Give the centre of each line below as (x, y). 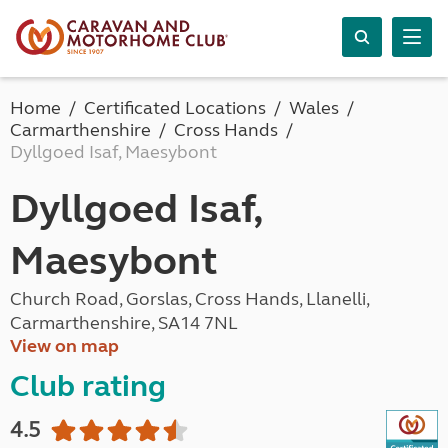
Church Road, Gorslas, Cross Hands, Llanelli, (189, 299)
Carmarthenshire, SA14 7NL (124, 323)
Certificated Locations (175, 108)
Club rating (88, 386)
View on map (64, 346)
